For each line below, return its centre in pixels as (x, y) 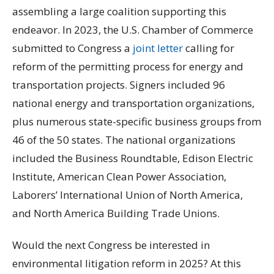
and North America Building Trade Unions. (116, 213)
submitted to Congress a (72, 48)
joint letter (158, 48)
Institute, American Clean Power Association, (119, 177)
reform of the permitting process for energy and (128, 67)
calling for (209, 48)
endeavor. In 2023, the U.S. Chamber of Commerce (133, 30)
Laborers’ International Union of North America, (128, 195)
